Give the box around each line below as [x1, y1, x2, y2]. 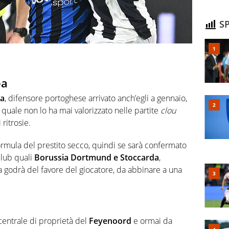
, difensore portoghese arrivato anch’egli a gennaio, [5, 93, 187, 104]
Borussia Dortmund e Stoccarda [34, 152, 159, 164]
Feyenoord [89, 215, 131, 226]
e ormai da [131, 215, 172, 226]
